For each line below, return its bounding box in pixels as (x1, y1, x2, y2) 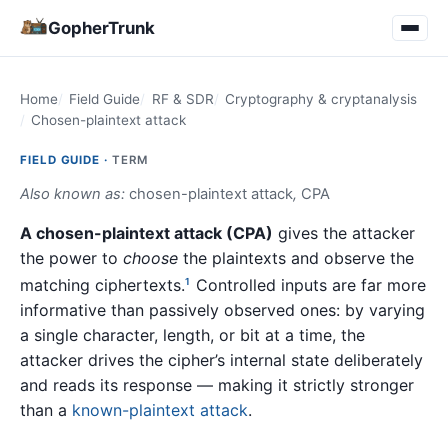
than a (20, 400, 72, 421)
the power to (20, 247, 123, 268)
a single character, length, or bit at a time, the (20, 325, 365, 346)
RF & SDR (151, 91, 214, 107)
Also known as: (20, 185, 129, 204)
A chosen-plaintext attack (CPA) (20, 222, 273, 243)
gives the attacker (273, 222, 415, 243)
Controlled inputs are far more (190, 275, 426, 296)
